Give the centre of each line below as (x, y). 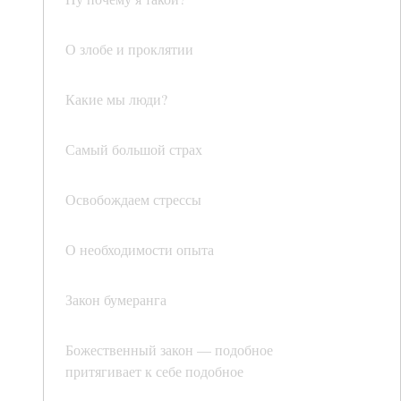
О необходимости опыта (140, 249)
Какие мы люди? (116, 99)
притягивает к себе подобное (154, 371)
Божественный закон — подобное (169, 350)
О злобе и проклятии (129, 49)
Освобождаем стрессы (133, 199)
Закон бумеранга (116, 299)
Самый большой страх (134, 149)
